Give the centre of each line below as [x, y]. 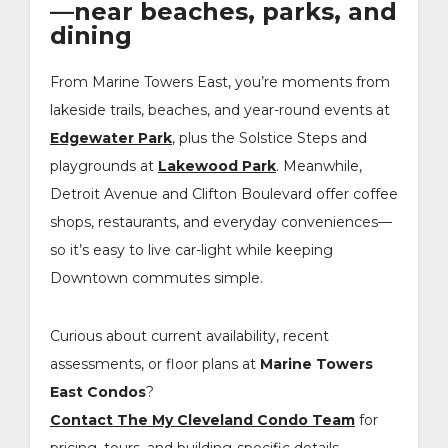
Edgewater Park [111, 137]
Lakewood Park [217, 165]
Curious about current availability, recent [189, 335]
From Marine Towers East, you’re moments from [220, 81]
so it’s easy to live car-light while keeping [191, 249]
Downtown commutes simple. [156, 277]
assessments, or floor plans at [155, 363]
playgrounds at [104, 165]
